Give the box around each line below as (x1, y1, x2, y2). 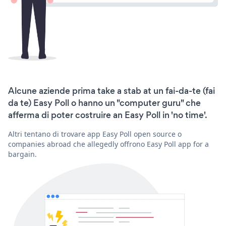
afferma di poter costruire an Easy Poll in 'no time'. (8, 108, 207, 121)
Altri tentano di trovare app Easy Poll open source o (8, 129, 182, 139)
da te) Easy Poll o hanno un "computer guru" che (8, 96, 201, 109)
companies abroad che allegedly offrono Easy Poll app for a (8, 139, 209, 149)
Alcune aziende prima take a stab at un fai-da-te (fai (8, 84, 215, 97)
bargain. (8, 149, 37, 159)
